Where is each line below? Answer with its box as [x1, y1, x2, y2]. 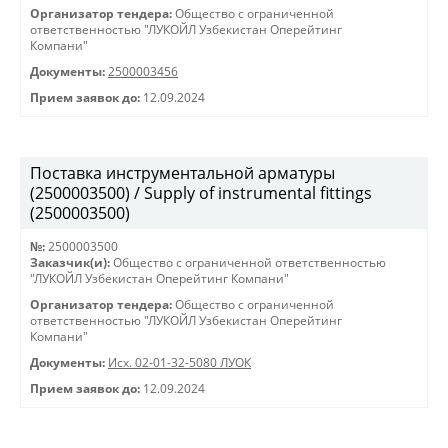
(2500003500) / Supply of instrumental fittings [30, 182, 372, 204]
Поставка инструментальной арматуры [30, 162, 335, 184]
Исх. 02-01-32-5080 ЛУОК [108, 355, 251, 370]
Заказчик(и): [30, 255, 110, 270]
